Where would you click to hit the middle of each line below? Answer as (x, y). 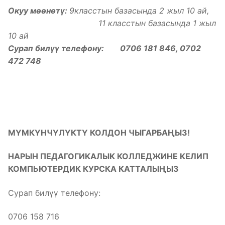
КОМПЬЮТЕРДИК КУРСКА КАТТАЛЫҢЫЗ (93, 169)
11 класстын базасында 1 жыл (112, 23)
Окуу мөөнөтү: (39, 10)
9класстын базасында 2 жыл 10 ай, (139, 10)
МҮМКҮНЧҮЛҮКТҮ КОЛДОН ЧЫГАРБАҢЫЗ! (99, 132)
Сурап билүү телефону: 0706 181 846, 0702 (104, 48)
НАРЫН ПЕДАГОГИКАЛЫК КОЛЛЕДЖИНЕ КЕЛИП (108, 156)
